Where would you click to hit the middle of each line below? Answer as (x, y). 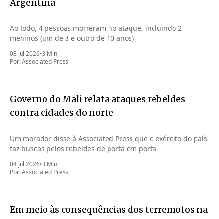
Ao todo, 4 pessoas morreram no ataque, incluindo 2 (96, 28)
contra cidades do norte (62, 113)
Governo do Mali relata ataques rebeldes (98, 99)
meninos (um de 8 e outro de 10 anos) (72, 38)
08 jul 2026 (25, 54)
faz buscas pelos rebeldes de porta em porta (83, 149)
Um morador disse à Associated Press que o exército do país (109, 139)
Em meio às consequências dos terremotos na (109, 210)
